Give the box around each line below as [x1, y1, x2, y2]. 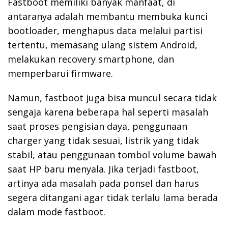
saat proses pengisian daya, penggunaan [8, 120, 187, 132]
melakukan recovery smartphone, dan [8, 52, 174, 65]
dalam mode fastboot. [8, 205, 105, 218]
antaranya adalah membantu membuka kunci [8, 10, 208, 22]
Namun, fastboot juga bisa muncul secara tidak [8, 91, 217, 104]
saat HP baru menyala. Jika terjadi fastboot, [8, 162, 199, 175]
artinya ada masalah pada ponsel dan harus [8, 177, 199, 189]
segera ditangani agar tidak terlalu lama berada [8, 191, 218, 204]
